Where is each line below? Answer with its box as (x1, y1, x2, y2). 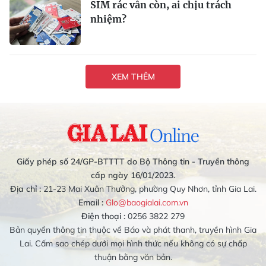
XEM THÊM (111, 71, 155, 82)
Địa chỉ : (9, 183, 41, 195)
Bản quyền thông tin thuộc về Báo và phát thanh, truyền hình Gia (9, 224, 256, 236)
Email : (78, 197, 103, 208)
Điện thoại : (81, 211, 125, 222)
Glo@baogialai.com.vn (105, 197, 188, 208)
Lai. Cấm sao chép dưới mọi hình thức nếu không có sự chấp (19, 238, 247, 249)
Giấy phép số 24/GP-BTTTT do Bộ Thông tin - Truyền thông (17, 156, 249, 167)
